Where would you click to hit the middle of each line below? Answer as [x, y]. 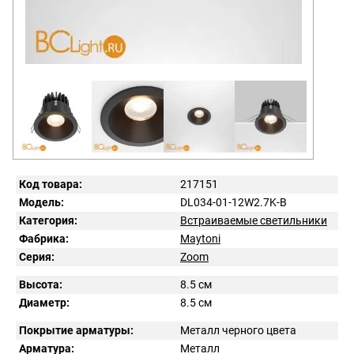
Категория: [48, 220]
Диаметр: [44, 302]
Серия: [37, 256]
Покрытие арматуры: [76, 330]
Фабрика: [44, 238]
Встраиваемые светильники [254, 220]
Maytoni [200, 238]
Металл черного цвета [238, 330]
